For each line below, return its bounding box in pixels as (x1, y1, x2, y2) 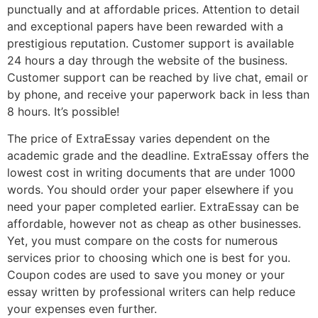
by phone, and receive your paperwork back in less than (7, 87, 309, 102)
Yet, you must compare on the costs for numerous (7, 234, 278, 248)
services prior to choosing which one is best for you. (7, 251, 290, 265)
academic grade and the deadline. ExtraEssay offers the (7, 148, 309, 163)
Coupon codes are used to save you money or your (7, 268, 285, 283)
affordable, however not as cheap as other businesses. (7, 216, 301, 231)
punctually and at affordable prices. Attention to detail (7, 1, 300, 16)
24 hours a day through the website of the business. (7, 53, 287, 67)
